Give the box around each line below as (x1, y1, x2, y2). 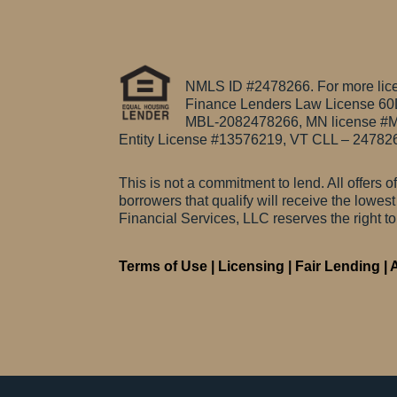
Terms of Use (119, 258, 208, 274)
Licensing (218, 258, 285, 274)
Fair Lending (295, 258, 381, 274)
